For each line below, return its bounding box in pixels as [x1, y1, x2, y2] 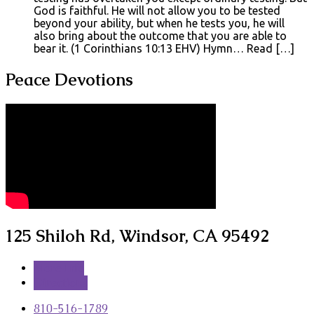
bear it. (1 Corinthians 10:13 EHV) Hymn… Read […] [34, 41, 294, 55]
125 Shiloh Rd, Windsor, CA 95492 [6, 225, 269, 247]
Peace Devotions [6, 68, 133, 90]
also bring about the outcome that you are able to [34, 29, 287, 42]
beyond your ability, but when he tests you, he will [34, 16, 285, 29]
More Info [34, 261, 84, 276]
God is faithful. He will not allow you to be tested [34, 4, 280, 17]
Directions [34, 275, 88, 291]
